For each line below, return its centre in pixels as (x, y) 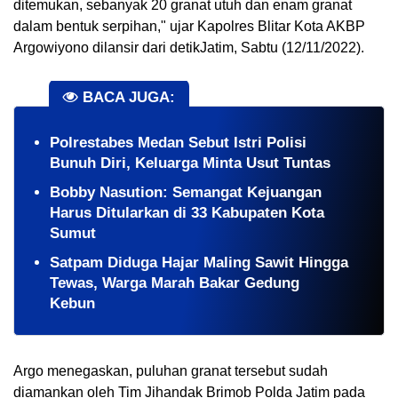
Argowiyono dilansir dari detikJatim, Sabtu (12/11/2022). (189, 48)
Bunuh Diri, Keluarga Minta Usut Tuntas (190, 163)
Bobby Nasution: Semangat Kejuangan (186, 193)
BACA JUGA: (127, 97)
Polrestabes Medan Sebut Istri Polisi (178, 143)
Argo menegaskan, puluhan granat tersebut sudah (171, 370)
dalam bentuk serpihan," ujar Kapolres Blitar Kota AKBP (189, 26)
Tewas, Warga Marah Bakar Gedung (175, 283)
